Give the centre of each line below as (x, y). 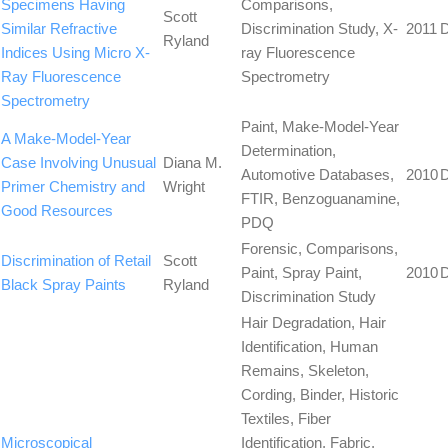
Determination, (288, 150)
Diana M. (192, 162)
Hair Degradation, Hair (313, 322)
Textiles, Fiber (286, 418)
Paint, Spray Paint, (301, 272)
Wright (184, 186)
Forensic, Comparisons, (319, 248)
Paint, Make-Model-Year (320, 126)
